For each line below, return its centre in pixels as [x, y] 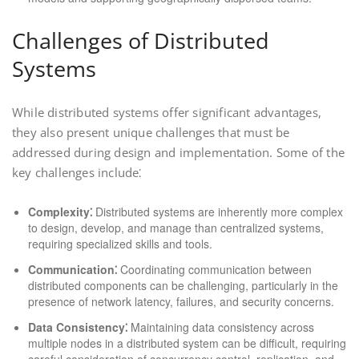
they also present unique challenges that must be [151, 132]
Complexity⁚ [60, 212]
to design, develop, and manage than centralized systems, [176, 228]
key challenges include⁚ [77, 172]
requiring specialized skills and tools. [120, 244]
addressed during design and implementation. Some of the [179, 152]
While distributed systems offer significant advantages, [167, 112]
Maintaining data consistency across [221, 327]
